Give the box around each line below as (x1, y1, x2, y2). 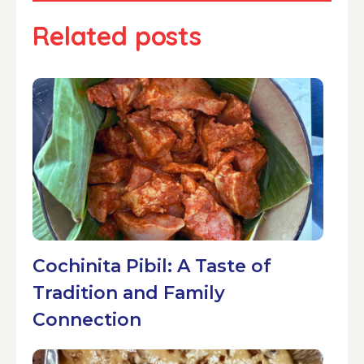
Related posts (32, 19, 201, 52)
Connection (32, 308, 141, 331)
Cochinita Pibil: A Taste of (32, 254, 271, 277)
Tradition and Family (32, 281, 225, 304)
